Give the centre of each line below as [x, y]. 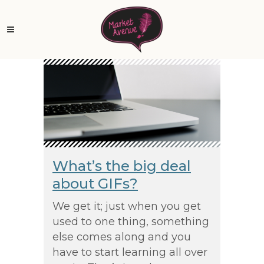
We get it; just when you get [127, 206]
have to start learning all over [130, 252]
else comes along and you [122, 237]
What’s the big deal [122, 166]
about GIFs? [95, 183]
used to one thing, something [131, 221]
